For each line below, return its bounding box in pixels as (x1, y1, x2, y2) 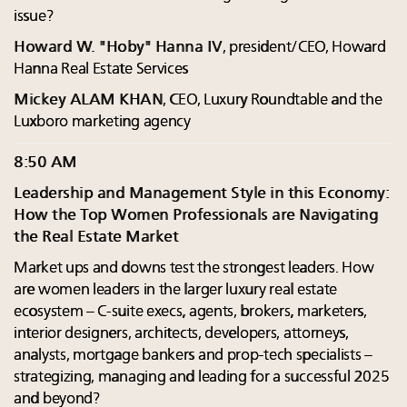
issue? (14, 9, 54, 25)
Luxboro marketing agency (14, 114, 191, 131)
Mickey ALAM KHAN (14, 93, 163, 109)
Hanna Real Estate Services (14, 62, 189, 78)
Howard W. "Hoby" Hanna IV (14, 40, 223, 56)
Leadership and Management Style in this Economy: (14, 186, 388, 203)
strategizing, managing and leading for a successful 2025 (14, 370, 390, 386)
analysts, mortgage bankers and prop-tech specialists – (14, 348, 372, 364)
